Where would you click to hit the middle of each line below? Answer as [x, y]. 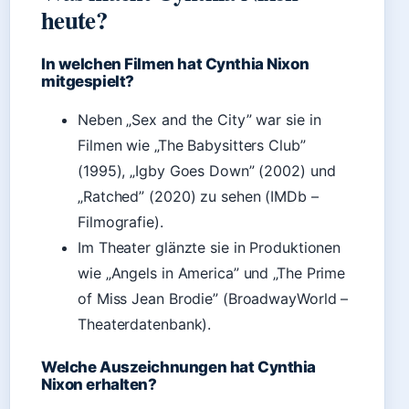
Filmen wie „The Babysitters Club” [192, 145]
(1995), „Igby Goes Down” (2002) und [207, 171]
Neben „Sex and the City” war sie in [199, 120]
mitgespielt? [88, 81]
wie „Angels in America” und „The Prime [212, 273]
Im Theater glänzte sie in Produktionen [210, 247]
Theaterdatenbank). [145, 324]
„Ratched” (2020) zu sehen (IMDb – [198, 196]
